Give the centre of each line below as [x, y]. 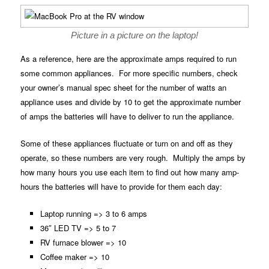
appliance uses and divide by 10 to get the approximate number [131, 102]
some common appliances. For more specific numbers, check [129, 73]
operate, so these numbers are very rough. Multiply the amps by [133, 158]
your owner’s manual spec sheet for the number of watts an [124, 88]
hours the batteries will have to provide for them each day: [122, 187]
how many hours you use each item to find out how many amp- [130, 172]
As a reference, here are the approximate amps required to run [129, 59]
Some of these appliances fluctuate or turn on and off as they [127, 144]
